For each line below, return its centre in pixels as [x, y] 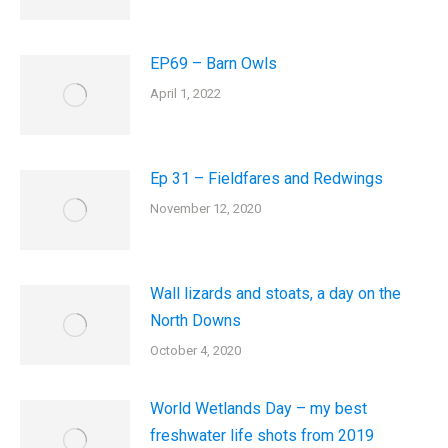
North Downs [195, 320]
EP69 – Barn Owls [213, 63]
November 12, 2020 [205, 208]
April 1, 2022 [185, 93]
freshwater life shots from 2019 [262, 435]
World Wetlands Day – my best [258, 408]
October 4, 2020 [195, 350]
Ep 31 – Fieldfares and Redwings [266, 178]
